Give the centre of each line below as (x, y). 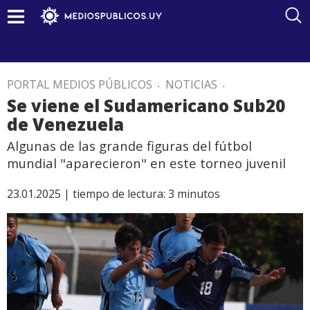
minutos (199, 194)
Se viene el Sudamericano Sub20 (146, 106)
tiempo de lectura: (119, 194)
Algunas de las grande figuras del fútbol (129, 146)
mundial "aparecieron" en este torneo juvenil (146, 163)
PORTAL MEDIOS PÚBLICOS (80, 84)
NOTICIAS (191, 84)
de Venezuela (65, 124)
